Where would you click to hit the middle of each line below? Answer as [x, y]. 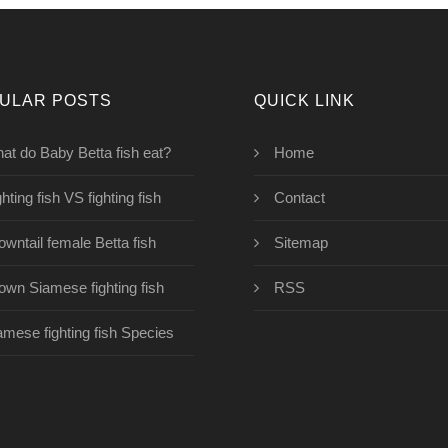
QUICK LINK [304, 100]
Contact [299, 197]
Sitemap [301, 242]
